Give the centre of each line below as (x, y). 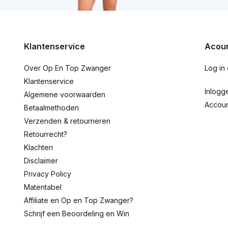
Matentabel (43, 187)
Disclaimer (41, 161)
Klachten (38, 147)
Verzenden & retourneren (67, 121)
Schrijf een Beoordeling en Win (77, 213)
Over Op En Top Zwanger (67, 68)
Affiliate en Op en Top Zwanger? (79, 200)
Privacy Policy (48, 174)
